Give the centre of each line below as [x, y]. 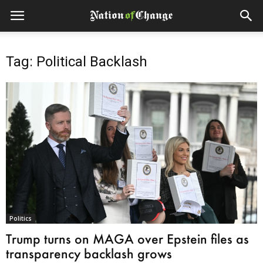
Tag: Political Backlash [77, 62]
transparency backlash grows [89, 253]
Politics [21, 218]
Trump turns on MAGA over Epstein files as [127, 238]
